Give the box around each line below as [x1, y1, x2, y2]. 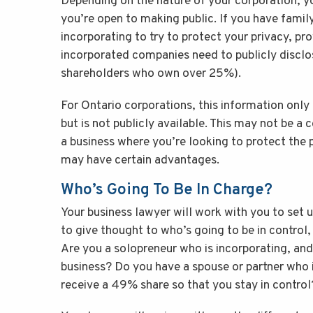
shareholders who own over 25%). [61, 66, 241, 82]
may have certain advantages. [61, 152, 219, 168]
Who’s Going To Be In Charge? [61, 180, 272, 201]
